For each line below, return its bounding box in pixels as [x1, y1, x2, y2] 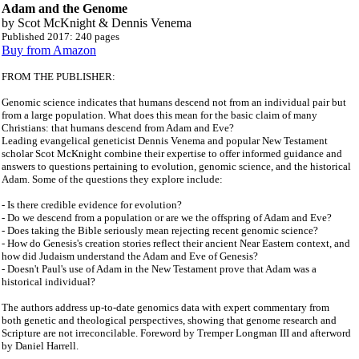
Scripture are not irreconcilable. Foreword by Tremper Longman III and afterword [2, 327, 351, 339]
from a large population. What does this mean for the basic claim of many [2, 109, 317, 121]
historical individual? [2, 276, 95, 288]
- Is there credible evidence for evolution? [2, 199, 182, 211]
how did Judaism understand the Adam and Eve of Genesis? [2, 250, 258, 262]
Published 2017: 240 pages [2, 30, 119, 42]
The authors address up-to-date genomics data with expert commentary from [2, 301, 329, 313]
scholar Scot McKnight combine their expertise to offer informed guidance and [2, 147, 342, 159]
